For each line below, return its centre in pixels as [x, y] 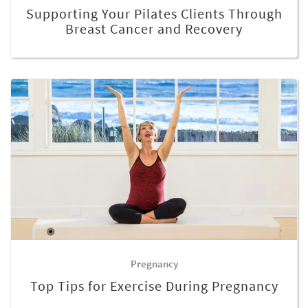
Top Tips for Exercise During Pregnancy [154, 285]
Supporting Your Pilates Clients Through [154, 13]
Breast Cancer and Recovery [154, 28]
